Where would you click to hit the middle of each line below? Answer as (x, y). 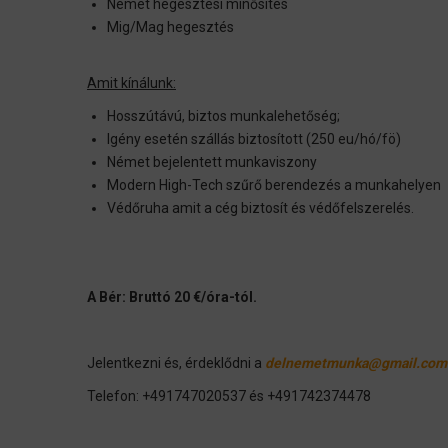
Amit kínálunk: (131, 83)
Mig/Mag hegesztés (170, 27)
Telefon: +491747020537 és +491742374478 (229, 396)
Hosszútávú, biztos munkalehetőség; (223, 116)
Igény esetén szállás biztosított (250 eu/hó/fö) (254, 139)
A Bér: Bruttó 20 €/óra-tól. (172, 297)
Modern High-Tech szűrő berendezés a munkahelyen (274, 185)
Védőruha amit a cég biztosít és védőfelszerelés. (260, 208)
